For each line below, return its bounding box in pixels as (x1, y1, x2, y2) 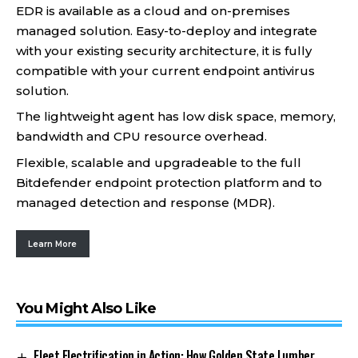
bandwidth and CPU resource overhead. (16, 129, 267, 144)
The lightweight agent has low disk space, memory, (16, 109, 336, 124)
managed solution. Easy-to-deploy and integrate (16, 22, 317, 38)
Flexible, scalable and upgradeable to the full (16, 154, 301, 170)
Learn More (28, 238, 78, 249)
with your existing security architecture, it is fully (16, 42, 312, 58)
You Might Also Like (16, 299, 157, 317)
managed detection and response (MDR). (16, 194, 275, 210)
